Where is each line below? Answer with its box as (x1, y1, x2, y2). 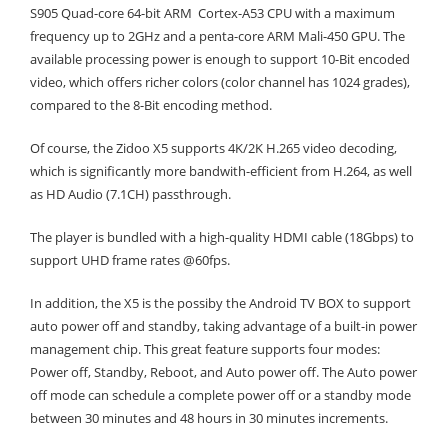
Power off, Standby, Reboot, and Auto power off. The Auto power (30, 362, 417, 381)
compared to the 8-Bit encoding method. (30, 95, 272, 114)
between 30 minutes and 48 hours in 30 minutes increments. (30, 408, 388, 427)
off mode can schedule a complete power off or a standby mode (30, 385, 411, 404)
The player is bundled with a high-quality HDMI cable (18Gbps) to (30, 227, 414, 246)
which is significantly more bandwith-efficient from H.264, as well (30, 161, 412, 180)
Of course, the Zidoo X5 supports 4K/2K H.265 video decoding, (30, 138, 397, 157)
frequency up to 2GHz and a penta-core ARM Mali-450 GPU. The (30, 26, 405, 45)
